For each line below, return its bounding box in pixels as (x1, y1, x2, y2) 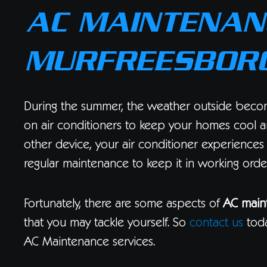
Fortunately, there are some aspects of (24, 198, 223, 211)
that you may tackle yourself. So (24, 218, 190, 230)
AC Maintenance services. (24, 237, 155, 249)
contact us (190, 218, 243, 230)
